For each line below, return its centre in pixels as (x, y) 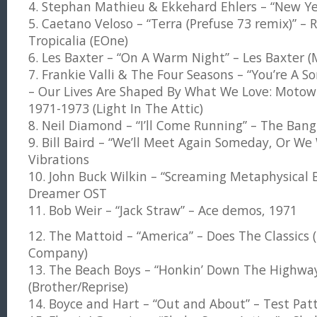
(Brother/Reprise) (78, 287)
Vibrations (59, 159)
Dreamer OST (68, 193)
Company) (58, 253)
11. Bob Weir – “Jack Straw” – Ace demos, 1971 (163, 210)
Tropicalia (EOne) (78, 40)
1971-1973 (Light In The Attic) (116, 108)
